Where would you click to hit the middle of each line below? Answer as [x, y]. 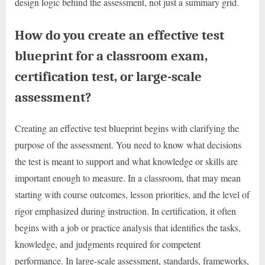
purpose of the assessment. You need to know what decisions [128, 144]
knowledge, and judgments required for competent [108, 244]
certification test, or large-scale [108, 77]
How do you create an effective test [119, 35]
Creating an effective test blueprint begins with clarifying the [127, 128]
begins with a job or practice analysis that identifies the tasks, [128, 227]
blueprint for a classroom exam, [111, 56]
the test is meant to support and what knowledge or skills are [126, 161]
